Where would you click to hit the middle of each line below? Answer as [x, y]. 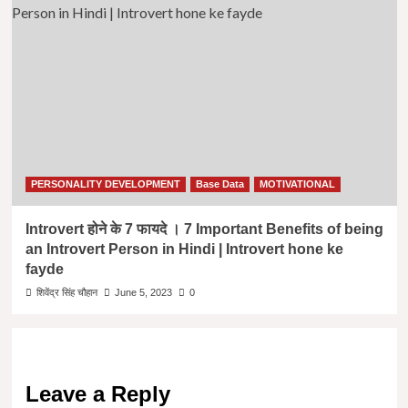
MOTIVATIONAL [297, 184]
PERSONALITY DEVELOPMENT [105, 184]
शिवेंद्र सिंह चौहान [66, 292]
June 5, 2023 [143, 292]
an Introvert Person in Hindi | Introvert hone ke [184, 249]
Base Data [219, 184]
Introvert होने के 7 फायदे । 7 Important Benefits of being [204, 229]
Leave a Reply [97, 393]
